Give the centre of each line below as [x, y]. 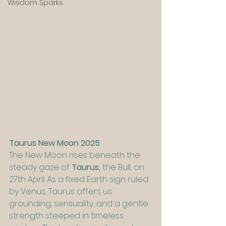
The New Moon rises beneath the [76, 155]
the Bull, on [124, 167]
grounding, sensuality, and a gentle [80, 204]
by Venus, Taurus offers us [62, 192]
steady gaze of [40, 167]
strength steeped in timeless [67, 216]
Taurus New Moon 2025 [54, 143]
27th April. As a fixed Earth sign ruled [80, 180]
